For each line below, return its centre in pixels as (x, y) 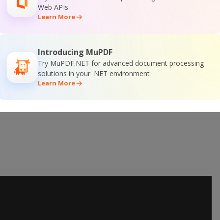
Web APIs (53, 7)
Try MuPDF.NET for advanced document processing (121, 63)
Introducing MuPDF (75, 52)
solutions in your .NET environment (94, 73)
